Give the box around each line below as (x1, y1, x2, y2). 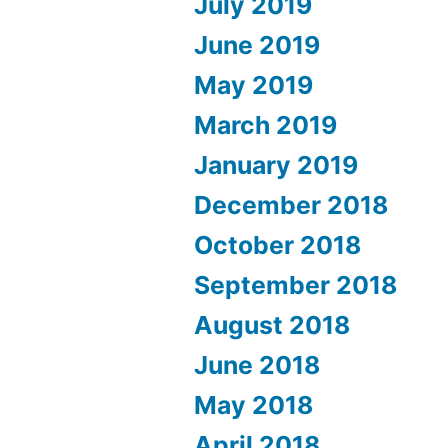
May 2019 (194, 69, 314, 100)
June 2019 (194, 29, 321, 60)
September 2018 (194, 269, 398, 300)
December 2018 (194, 189, 389, 220)
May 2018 (194, 389, 314, 420)
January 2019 (194, 149, 359, 180)
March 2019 (194, 109, 338, 140)
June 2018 (194, 349, 321, 380)
